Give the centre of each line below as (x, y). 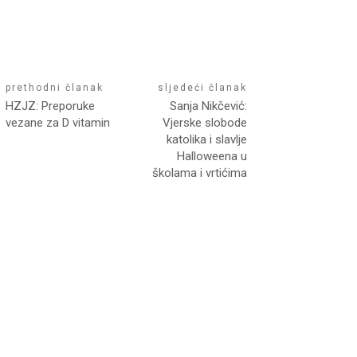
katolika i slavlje (206, 140)
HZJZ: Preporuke (51, 106)
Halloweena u (212, 157)
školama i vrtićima (199, 173)
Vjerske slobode (204, 123)
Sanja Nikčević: (208, 106)
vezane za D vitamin (58, 123)
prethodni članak (55, 88)
